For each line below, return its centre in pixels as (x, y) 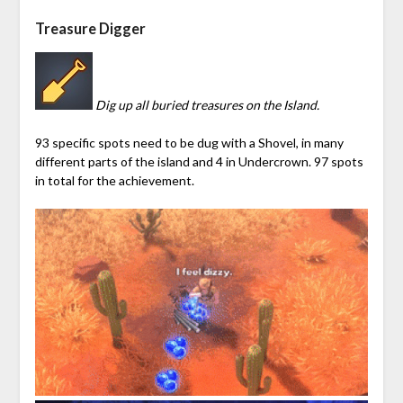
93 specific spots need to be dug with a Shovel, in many (189, 142)
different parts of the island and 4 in (136, 161)
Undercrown (273, 161)
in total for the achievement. (114, 180)
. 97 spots (336, 161)
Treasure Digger (90, 28)
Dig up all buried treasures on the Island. (207, 104)
